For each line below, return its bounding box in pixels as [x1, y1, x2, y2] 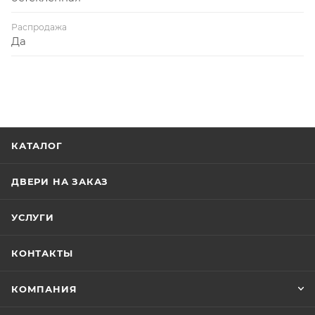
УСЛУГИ [11, 212, 54, 224]
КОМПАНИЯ [11, 283, 77, 295]
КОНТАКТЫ [11, 247, 73, 259]
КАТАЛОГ [11, 140, 63, 152]
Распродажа [11, 21, 67, 32]
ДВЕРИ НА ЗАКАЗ [11, 176, 109, 188]
